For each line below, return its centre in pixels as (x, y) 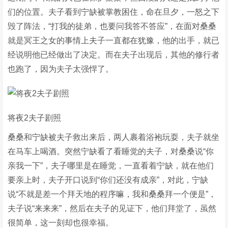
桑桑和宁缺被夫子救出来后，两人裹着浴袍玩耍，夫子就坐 (114, 137)
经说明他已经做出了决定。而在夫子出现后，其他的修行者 (114, 55)
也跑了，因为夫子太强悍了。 (61, 69)
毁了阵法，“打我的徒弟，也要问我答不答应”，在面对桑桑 (112, 26)
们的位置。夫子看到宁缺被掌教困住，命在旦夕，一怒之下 (114, 12)
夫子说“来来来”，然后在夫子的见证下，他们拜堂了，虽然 (112, 208)
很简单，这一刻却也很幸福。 (61, 223)
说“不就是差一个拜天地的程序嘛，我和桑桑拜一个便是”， (112, 194)
